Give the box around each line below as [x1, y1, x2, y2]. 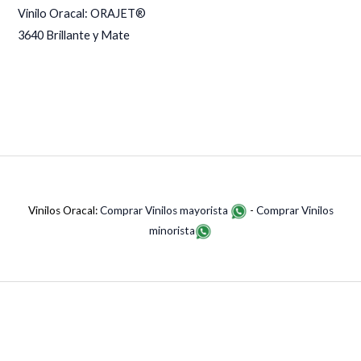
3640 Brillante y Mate [18, 28, 131, 43]
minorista [149, 224, 195, 238]
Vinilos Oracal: [27, 204, 100, 218]
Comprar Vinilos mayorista [99, 204, 230, 218]
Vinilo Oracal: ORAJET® [18, 6, 147, 21]
